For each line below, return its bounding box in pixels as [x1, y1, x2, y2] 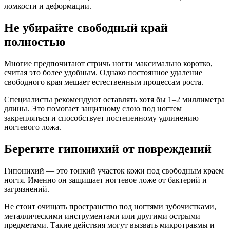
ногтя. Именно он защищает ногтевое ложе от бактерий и [4, 175, 207, 184]
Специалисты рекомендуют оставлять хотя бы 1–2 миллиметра [4, 94, 225, 104]
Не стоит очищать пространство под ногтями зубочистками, [4, 202, 216, 211]
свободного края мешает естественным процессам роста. [4, 77, 203, 86]
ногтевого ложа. [4, 122, 61, 131]
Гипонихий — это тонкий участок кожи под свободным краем [4, 166, 224, 175]
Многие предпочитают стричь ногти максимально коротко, [4, 59, 213, 68]
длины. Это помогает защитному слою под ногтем [4, 104, 182, 113]
